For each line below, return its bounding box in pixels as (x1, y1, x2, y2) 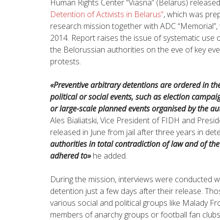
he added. (93, 150, 127, 161)
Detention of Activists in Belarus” (50, 8, 164, 20)
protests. (50, 55, 81, 67)
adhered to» (50, 150, 91, 161)
